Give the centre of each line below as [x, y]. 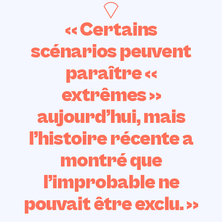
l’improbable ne [111, 183]
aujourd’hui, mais [111, 117]
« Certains [111, 30]
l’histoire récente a [111, 139]
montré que [111, 161]
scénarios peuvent [111, 52]
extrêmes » [111, 95]
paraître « [111, 74]
